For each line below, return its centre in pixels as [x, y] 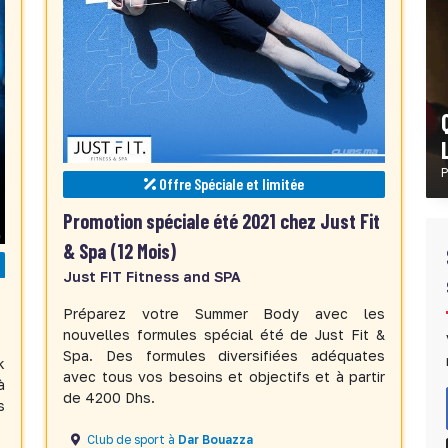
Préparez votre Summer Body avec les [224, 313]
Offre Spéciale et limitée [230, 183]
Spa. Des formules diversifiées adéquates [224, 355]
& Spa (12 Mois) [119, 250]
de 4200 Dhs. [109, 397]
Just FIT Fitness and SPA [152, 276]
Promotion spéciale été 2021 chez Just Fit [221, 220]
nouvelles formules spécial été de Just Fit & [224, 334]
